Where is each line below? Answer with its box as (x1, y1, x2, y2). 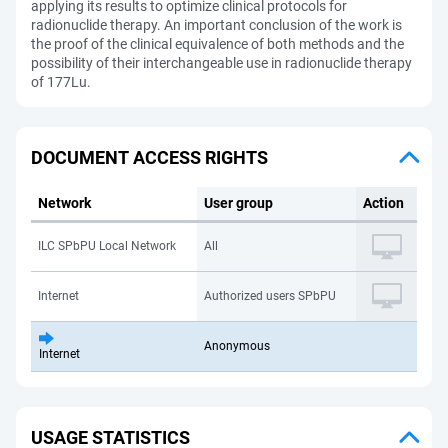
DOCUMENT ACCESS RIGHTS (31, 146, 268, 168)
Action (363, 195, 404, 211)
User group (204, 195, 273, 211)
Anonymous (204, 339, 270, 353)
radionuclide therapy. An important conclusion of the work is (31, 17, 402, 33)
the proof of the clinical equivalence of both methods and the (31, 36, 404, 52)
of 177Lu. (31, 74, 91, 90)
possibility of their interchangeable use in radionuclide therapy (31, 55, 412, 71)
